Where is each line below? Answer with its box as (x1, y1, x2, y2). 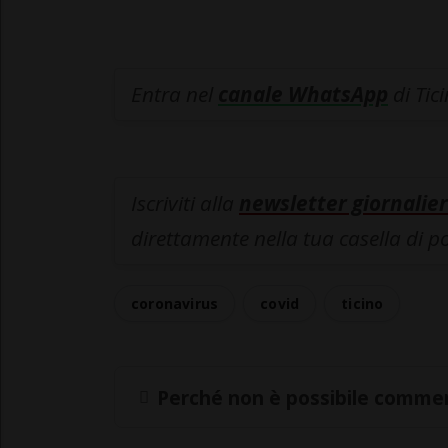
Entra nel (131, 80, 218, 109)
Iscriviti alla (131, 189, 239, 218)
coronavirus (131, 294, 219, 314)
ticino (341, 294, 384, 314)
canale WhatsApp (218, 80, 388, 109)
